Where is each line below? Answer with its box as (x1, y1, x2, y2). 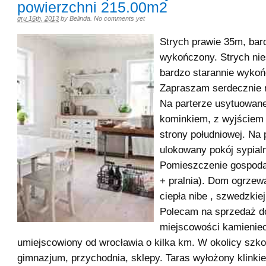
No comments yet (94, 15, 145, 22)
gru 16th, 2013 (17, 15, 59, 22)
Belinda (69, 15, 90, 22)
